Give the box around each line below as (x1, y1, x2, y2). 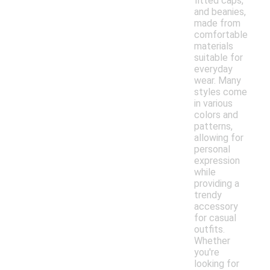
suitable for (194, 52, 243, 64)
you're (194, 246, 219, 259)
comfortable (194, 29, 248, 41)
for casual (194, 212, 236, 224)
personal (194, 143, 230, 155)
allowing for (194, 132, 243, 144)
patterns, (194, 121, 233, 133)
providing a (194, 178, 239, 190)
